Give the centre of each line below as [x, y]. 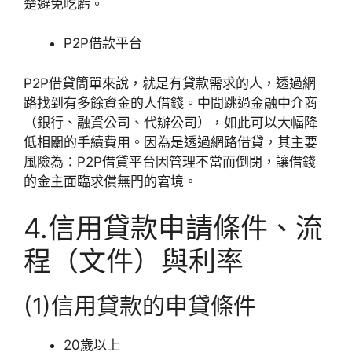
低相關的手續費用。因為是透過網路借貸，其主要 [170, 142]
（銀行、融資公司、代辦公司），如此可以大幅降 [170, 122]
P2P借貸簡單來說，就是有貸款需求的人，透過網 [170, 83]
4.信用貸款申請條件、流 [173, 228]
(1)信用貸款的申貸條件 [140, 306]
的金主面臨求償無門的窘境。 [110, 181]
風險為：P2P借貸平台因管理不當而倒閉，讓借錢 [170, 161]
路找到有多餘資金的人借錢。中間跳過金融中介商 [170, 103]
